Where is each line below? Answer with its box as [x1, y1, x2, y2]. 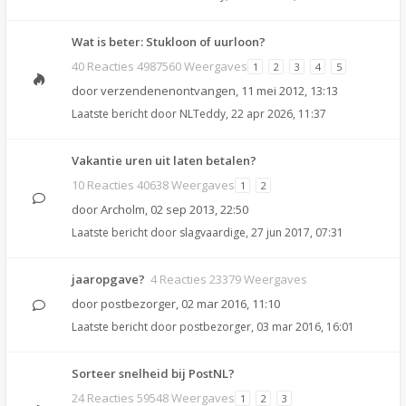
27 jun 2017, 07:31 [251, 225, 343, 240]
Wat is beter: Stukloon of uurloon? [72, 34, 266, 50]
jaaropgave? [72, 271, 145, 287]
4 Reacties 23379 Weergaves [150, 271, 307, 287]
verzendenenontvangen [101, 82, 236, 99]
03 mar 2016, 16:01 [256, 319, 354, 334]
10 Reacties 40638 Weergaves [72, 177, 235, 193]
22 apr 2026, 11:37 [231, 106, 326, 121]
